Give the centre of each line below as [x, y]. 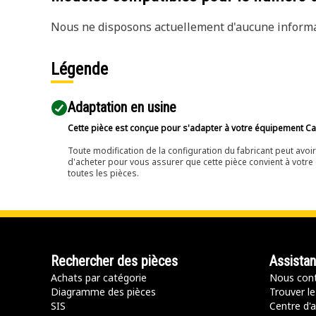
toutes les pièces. [103, 173]
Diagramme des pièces [103, 292]
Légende [81, 69]
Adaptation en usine [122, 107]
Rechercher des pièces [114, 261]
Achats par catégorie [99, 278]
